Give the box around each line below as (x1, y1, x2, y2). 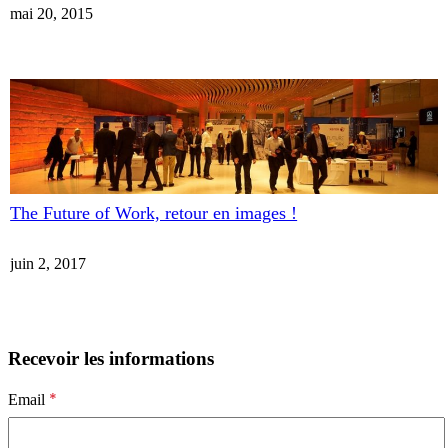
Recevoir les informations (8, 347, 214, 369)
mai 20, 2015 (10, 4, 94, 22)
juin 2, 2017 (10, 254, 87, 272)
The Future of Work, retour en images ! (10, 203, 298, 224)
